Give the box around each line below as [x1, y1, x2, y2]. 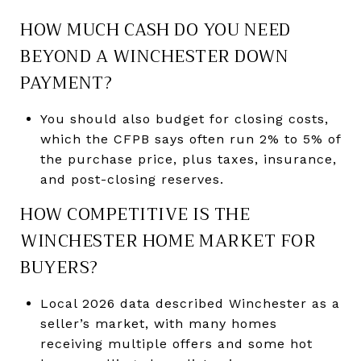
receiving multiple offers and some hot [39, 335, 313, 351]
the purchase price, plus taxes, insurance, [39, 151, 337, 167]
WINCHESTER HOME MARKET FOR [20, 226, 316, 255]
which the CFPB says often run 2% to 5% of [39, 131, 341, 147]
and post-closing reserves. [39, 171, 224, 187]
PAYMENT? [20, 68, 112, 98]
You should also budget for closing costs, [39, 110, 329, 127]
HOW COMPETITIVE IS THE [20, 199, 250, 229]
